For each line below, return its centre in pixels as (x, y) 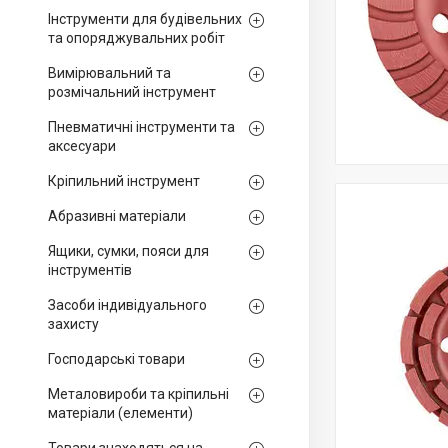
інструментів (90, 270)
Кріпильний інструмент (124, 181)
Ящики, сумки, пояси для (128, 251)
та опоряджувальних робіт (136, 38)
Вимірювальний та (109, 73)
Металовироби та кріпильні (138, 394)
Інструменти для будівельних (145, 19)
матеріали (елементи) (120, 413)
